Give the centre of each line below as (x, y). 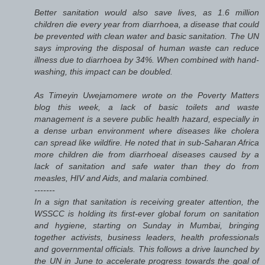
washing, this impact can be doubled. (104, 71)
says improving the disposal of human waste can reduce (147, 48)
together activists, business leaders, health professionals (147, 237)
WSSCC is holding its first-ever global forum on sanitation (147, 213)
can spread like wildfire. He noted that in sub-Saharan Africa (147, 142)
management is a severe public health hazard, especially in (147, 119)
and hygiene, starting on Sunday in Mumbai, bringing (147, 225)
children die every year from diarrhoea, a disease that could (147, 24)
